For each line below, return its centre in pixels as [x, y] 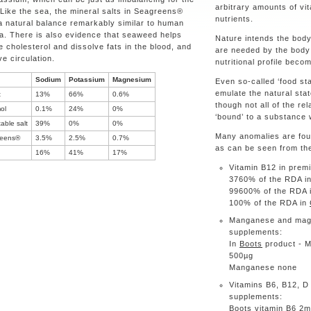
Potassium [87, 80]
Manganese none [263, 268]
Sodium [48, 80]
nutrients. [234, 19]
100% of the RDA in [269, 203]
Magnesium [132, 80]
